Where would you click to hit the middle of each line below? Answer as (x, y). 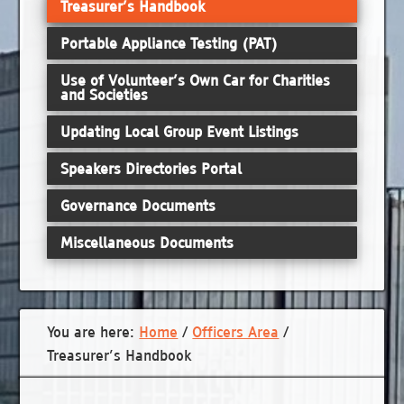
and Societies (105, 95)
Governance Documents (138, 206)
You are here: (93, 331)
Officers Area (236, 331)
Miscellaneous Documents (147, 243)
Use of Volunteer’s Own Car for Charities (196, 81)
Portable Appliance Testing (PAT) (170, 44)
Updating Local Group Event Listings (180, 132)
